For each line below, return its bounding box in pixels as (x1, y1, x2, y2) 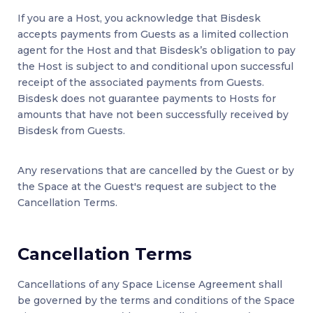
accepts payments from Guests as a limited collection (17, 28, 289, 41)
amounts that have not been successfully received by (17, 108, 289, 122)
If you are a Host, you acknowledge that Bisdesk (17, 12, 261, 25)
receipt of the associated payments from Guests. (17, 76, 264, 89)
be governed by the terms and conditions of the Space (17, 294, 295, 307)
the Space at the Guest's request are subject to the (17, 180, 277, 194)
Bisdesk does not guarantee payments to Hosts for (17, 92, 276, 105)
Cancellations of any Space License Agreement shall (17, 278, 282, 291)
